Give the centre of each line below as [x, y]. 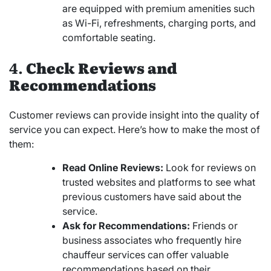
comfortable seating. [109, 38]
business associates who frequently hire [152, 240]
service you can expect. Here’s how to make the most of [135, 130]
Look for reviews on [210, 168]
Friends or [214, 226]
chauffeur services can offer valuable [145, 255]
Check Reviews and [102, 68]
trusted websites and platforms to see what [159, 182]
